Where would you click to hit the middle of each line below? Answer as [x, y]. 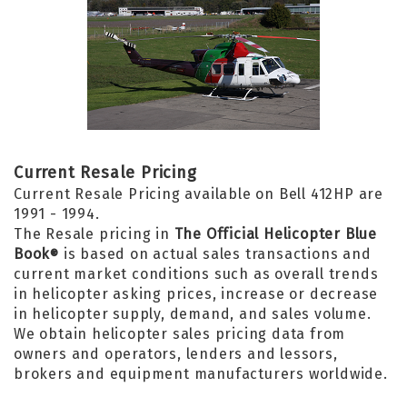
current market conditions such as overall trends [196, 274]
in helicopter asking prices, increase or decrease [196, 294]
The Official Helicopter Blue [276, 234]
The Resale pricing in [94, 234]
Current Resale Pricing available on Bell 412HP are [199, 194]
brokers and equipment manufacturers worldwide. [201, 374]
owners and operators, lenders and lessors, [176, 354]
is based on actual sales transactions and [215, 254]
